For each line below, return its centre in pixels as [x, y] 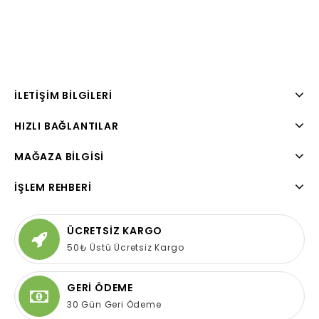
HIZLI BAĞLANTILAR [67, 126]
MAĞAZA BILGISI [59, 157]
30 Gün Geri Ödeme [114, 305]
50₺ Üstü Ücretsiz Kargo [126, 248]
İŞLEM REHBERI [53, 188]
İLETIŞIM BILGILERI [63, 96]
